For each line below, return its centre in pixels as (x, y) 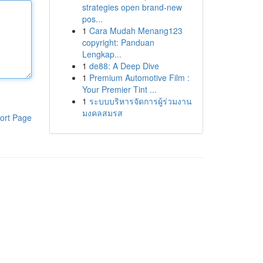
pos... (92, 19)
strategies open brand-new (132, 7)
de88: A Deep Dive (124, 66)
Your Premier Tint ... (119, 89)
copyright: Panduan (118, 42)
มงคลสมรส (102, 113)
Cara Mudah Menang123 (136, 31)
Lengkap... (102, 54)
